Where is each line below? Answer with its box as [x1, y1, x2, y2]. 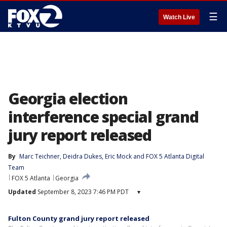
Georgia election [8, 88, 128, 109]
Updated [8, 187, 36, 196]
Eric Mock [105, 152, 132, 161]
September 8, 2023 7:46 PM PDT [36, 187, 129, 196]
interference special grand [8, 106, 199, 127]
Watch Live [163, 14, 195, 21]
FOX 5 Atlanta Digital [146, 152, 204, 161]
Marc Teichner [19, 152, 60, 161]
